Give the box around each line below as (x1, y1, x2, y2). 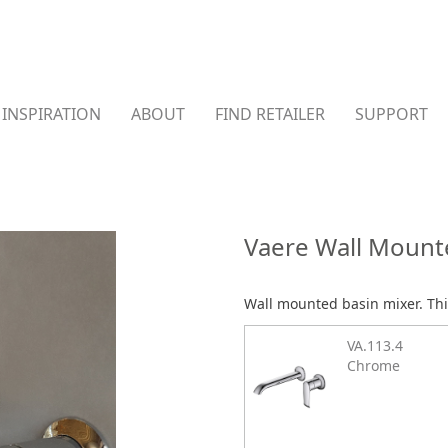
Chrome (346, 356, 400, 375)
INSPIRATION (2, 103, 101, 125)
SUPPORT (355, 103, 428, 125)
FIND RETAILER (215, 103, 325, 125)
